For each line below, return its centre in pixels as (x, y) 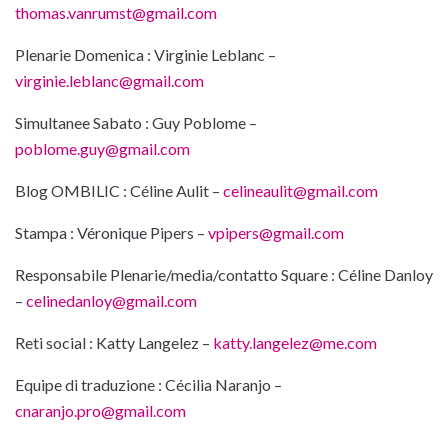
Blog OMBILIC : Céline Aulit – (119, 190)
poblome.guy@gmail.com (102, 148)
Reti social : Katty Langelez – (114, 342)
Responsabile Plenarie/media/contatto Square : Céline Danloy (224, 274)
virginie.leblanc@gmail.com (109, 80)
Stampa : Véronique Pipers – (111, 232)
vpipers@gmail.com (276, 232)
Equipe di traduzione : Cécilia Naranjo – (148, 384)
